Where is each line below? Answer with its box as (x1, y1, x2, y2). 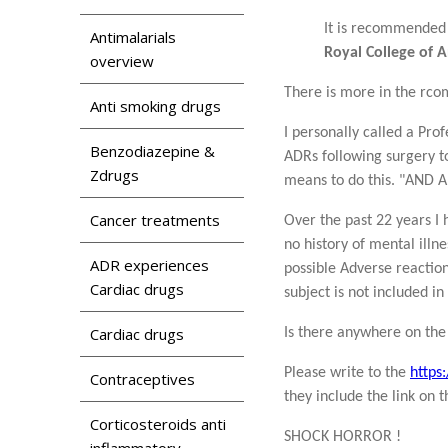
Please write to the (284, 364, 410, 381)
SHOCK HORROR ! (284, 428, 401, 445)
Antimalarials (90, 26, 176, 47)
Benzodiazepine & (90, 140, 215, 161)
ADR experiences (90, 254, 209, 275)
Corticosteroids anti (90, 413, 226, 434)
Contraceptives (90, 368, 195, 389)
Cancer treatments (90, 209, 220, 230)
